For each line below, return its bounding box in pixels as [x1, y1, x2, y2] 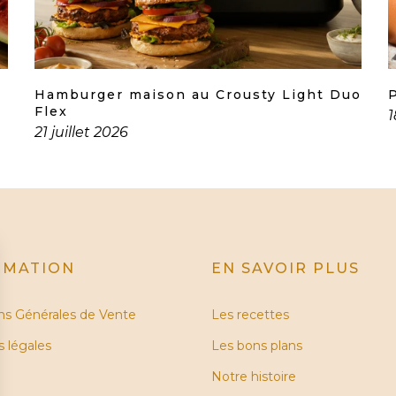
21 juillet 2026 [34, 124, 128, 141]
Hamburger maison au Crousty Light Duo [34, 87, 362, 103]
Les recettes [211, 307, 289, 324]
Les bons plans [211, 338, 302, 354]
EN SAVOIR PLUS [211, 260, 360, 278]
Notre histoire [211, 369, 296, 385]
